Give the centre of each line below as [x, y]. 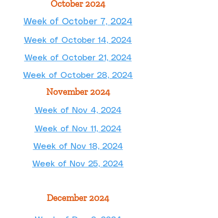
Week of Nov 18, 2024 [78, 146]
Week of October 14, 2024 [78, 40]
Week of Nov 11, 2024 [78, 129]
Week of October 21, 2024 [78, 58]
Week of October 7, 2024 [78, 22]
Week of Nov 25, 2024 [78, 164]
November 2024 [78, 92]
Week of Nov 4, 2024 [78, 110]
